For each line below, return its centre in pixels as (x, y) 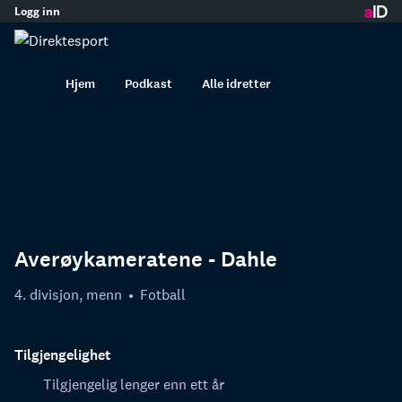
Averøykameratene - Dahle (146, 260)
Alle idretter (236, 83)
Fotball (163, 294)
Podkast (149, 83)
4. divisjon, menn (68, 294)
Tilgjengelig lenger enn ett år (134, 384)
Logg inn (37, 11)
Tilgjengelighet (62, 354)
